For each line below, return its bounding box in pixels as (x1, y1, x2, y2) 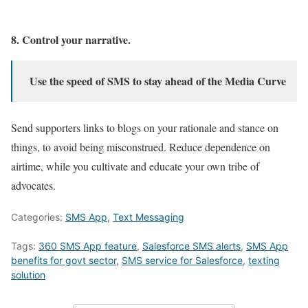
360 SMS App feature (38, 240, 137, 252)
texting (248, 254, 280, 267)
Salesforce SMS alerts (142, 240, 241, 252)
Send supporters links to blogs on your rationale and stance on (11, 120, 278, 135)
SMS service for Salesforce (122, 254, 243, 267)
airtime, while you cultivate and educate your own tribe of (11, 159, 259, 174)
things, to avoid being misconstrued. (11, 140, 169, 155)
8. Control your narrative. (11, 32, 134, 48)
